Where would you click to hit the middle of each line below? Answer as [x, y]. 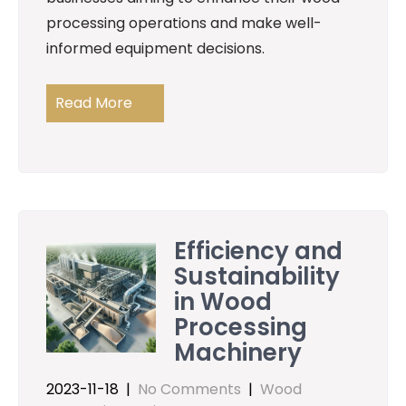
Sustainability [257, 276]
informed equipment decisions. [155, 48]
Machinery [238, 352]
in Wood [223, 301]
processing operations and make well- [184, 23]
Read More [94, 102]
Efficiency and [259, 251]
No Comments [189, 389]
